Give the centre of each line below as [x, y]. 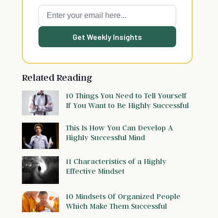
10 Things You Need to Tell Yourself [126, 95]
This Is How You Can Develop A [119, 127]
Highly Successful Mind [105, 137]
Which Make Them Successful [116, 206]
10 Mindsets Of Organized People [123, 196]
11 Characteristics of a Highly [116, 161]
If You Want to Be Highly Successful [127, 105]
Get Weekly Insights [107, 37]
